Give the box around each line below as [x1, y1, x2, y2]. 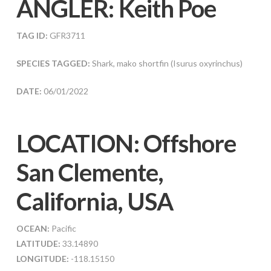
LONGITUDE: [16, 253, 69, 264]
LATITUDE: [16, 238, 60, 249]
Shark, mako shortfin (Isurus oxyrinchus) [91, 58, 243, 69]
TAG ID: [16, 30, 48, 41]
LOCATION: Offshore [16, 129, 237, 158]
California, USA [16, 187, 178, 217]
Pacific [49, 223, 76, 234]
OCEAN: [16, 223, 50, 234]
